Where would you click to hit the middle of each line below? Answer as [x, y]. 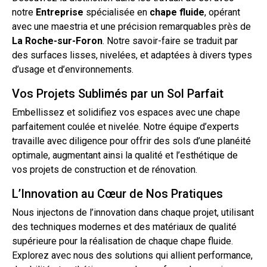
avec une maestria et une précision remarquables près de [131, 27]
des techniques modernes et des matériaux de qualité [124, 227]
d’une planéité [221, 141]
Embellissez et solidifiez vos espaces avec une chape [126, 113]
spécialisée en [117, 13]
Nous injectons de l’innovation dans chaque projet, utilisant [133, 213]
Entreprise [60, 13]
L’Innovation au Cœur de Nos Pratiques [117, 194]
